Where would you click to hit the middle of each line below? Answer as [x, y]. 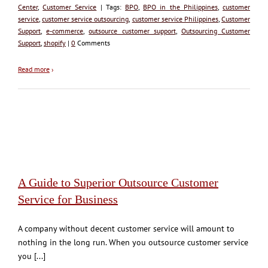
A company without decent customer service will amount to [126, 228]
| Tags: [111, 7]
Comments [93, 42]
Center [28, 7]
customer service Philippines [175, 19]
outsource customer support [132, 31]
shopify [55, 42]
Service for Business [68, 199]
